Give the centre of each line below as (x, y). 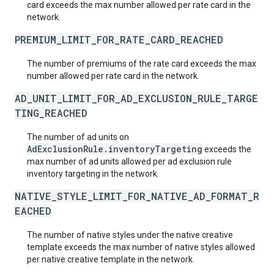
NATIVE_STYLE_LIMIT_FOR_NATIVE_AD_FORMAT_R (137, 196)
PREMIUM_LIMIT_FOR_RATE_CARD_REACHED (119, 39)
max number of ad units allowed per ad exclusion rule (129, 161)
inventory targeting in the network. (93, 174)
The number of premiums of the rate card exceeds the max (142, 64)
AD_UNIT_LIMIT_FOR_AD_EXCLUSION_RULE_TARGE (136, 98)
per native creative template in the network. (111, 259)
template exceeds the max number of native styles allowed (141, 247)
